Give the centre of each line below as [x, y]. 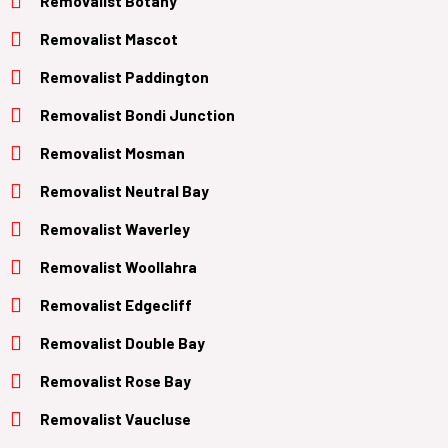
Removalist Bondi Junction [137, 114]
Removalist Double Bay [122, 342]
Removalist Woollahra [118, 266]
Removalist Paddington [124, 76]
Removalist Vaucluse [115, 418]
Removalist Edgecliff [116, 304]
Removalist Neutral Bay [124, 190]
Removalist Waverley [115, 228]
